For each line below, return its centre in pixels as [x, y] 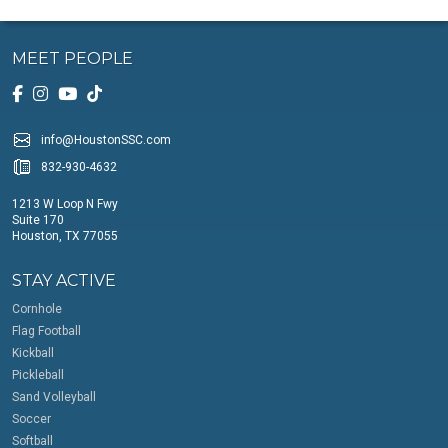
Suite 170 [38, 219]
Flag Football [46, 330]
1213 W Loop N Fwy [65, 203]
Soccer [31, 418]
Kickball [33, 352]
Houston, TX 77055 [65, 235]
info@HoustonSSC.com [106, 139]
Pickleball [38, 374]
